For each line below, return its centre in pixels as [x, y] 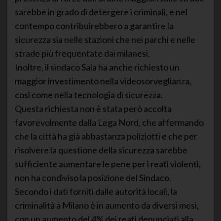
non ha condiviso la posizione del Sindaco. [93, 177]
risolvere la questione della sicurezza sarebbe [101, 150]
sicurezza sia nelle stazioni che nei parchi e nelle [105, 39]
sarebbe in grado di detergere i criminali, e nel [101, 12]
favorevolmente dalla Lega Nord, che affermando [109, 122]
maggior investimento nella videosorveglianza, [103, 81]
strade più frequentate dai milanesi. [82, 53]
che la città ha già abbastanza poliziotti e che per [106, 136]
